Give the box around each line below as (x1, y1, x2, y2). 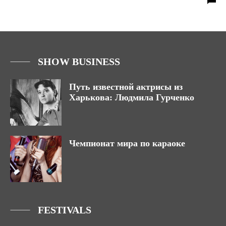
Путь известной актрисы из (69, 82, 183, 92)
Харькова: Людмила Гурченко (69, 92, 197, 103)
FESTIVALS (38, 204, 91, 216)
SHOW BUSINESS (38, 56, 120, 68)
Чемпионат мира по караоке (69, 138, 185, 149)
